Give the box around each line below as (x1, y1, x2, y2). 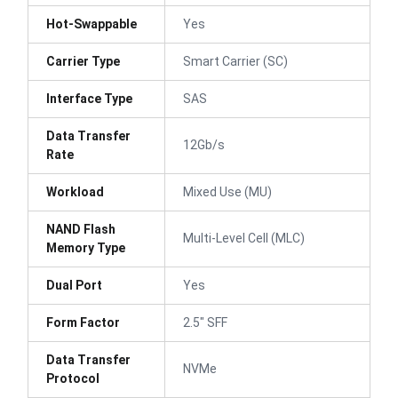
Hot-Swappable (46, 16, 137, 31)
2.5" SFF (183, 314, 227, 330)
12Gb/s (183, 137, 225, 152)
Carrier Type (46, 53, 120, 68)
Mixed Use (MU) (183, 184, 272, 199)
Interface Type (46, 91, 132, 106)
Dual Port (46, 277, 102, 292)
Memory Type (46, 240, 125, 255)
